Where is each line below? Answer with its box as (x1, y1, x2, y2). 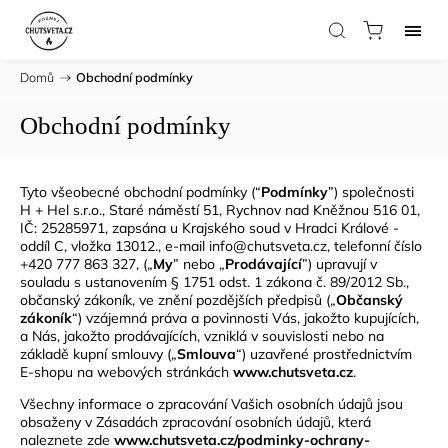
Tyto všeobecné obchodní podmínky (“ (20, 183, 261, 201)
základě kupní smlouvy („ (20, 345, 177, 363)
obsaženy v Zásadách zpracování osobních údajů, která (20, 413, 371, 431)
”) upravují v (302, 255, 377, 273)
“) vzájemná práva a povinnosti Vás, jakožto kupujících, (72, 309, 419, 327)
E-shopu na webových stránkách (20, 363, 233, 381)
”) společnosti (328, 183, 414, 201)
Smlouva (177, 345, 236, 363)
